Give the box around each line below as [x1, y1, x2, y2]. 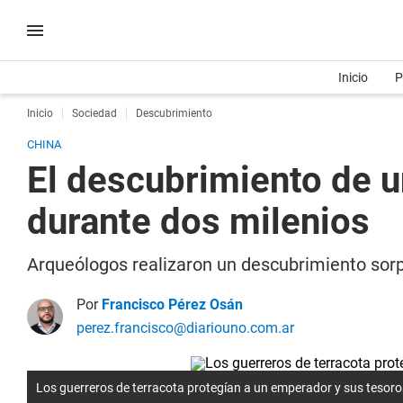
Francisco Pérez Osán [102, 296, 243, 313]
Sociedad [72, 107, 117, 120]
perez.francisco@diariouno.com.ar [76, 319, 294, 336]
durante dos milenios [27, 201, 370, 243]
